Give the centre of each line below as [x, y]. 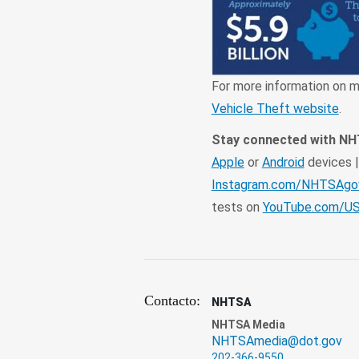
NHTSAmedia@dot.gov [276, 341]
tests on [237, 207]
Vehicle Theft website [275, 109]
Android [283, 162]
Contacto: [172, 301]
